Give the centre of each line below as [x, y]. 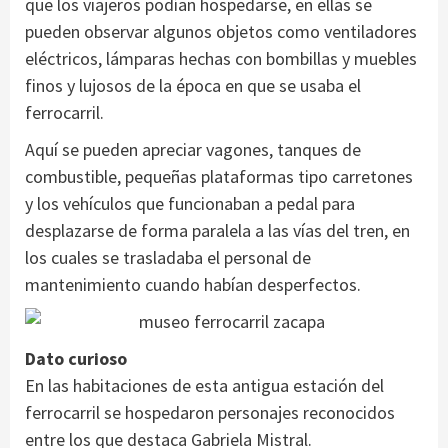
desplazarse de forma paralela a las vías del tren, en [217, 231]
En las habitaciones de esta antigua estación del [204, 386]
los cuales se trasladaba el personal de [168, 258]
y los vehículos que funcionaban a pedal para [190, 204]
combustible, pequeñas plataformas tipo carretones [219, 177]
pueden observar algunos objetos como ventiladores [221, 32]
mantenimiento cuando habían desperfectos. [193, 285]
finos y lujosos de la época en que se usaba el [193, 86]
